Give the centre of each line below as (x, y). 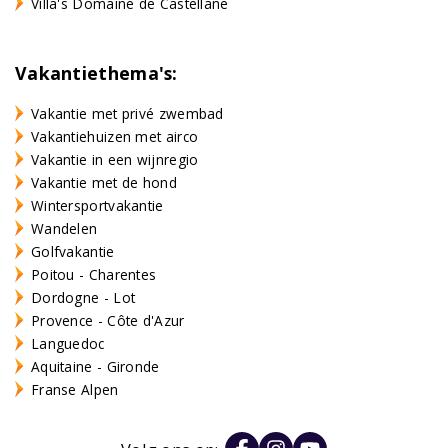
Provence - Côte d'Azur (108, 320)
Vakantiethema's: (96, 72)
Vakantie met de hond (104, 182)
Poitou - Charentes (94, 274)
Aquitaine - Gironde (95, 366)
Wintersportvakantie (97, 205)
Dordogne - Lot (83, 297)
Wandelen (64, 228)
